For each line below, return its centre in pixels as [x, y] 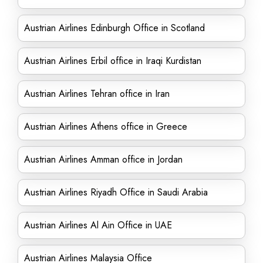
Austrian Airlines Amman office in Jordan [103, 159]
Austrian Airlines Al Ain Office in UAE [98, 225]
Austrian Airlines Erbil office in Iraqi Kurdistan [113, 61]
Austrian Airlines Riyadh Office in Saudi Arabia [116, 192]
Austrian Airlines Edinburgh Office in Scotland [114, 28]
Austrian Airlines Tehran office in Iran [97, 94]
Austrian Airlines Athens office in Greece [106, 127]
